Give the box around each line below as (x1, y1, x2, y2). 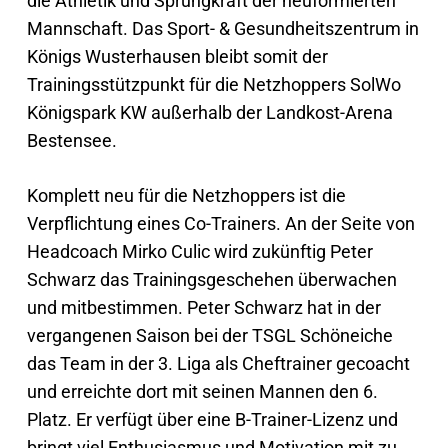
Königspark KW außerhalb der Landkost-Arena (26, 102, 393, 123)
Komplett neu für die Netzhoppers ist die (26, 185, 346, 206)
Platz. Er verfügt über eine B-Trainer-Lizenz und (26, 409, 398, 430)
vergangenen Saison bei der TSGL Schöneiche (26, 325, 393, 346)
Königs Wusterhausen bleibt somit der (26, 46, 328, 67)
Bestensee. (26, 130, 117, 151)
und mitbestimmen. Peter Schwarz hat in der (26, 297, 381, 318)
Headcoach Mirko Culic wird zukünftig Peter (26, 241, 373, 262)
